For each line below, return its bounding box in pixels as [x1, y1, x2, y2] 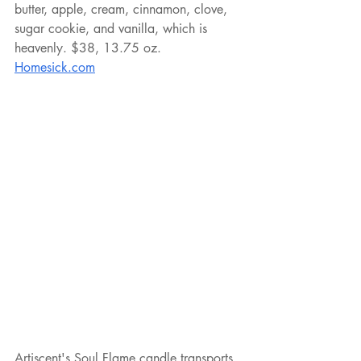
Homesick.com [15, 59, 95, 77]
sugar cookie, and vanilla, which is [15, 20, 211, 38]
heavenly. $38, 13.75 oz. [15, 39, 165, 57]
